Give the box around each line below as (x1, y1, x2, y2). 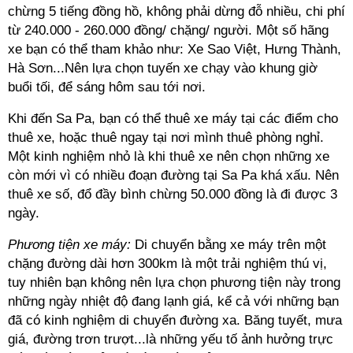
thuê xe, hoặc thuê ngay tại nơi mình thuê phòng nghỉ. (8, 130, 324, 145)
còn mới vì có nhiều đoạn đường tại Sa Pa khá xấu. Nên (8, 168, 339, 183)
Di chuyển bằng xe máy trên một (131, 237, 326, 252)
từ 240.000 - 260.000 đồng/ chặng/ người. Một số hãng (8, 23, 329, 38)
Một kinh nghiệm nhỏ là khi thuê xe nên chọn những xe (8, 149, 329, 164)
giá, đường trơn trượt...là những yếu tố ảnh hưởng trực (8, 332, 333, 347)
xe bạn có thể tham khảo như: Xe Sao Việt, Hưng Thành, (8, 42, 341, 57)
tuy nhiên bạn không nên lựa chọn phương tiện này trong (8, 275, 340, 290)
